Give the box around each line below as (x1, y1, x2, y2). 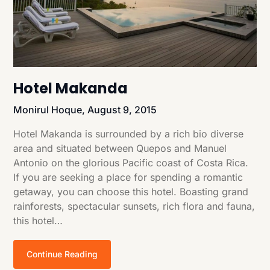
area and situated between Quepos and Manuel (13, 142, 227, 155)
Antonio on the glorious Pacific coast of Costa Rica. (13, 157, 249, 169)
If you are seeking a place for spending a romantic (13, 171, 243, 184)
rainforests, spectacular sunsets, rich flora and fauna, (13, 200, 256, 213)
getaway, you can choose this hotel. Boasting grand (13, 186, 249, 198)
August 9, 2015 (87, 104, 157, 116)
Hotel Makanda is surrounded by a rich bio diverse (13, 128, 244, 140)
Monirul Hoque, (13, 104, 88, 116)
